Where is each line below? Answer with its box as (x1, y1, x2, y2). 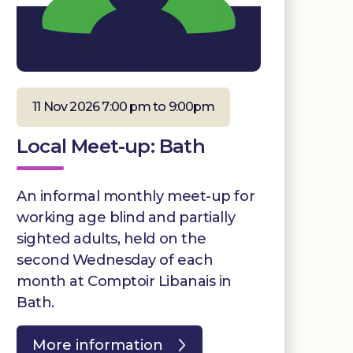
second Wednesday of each (17, 251, 214, 269)
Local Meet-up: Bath (17, 134, 205, 158)
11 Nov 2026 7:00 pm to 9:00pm (32, 98, 214, 114)
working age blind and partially (17, 208, 236, 226)
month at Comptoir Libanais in (17, 272, 232, 290)
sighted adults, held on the (17, 229, 206, 247)
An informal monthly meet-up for (17, 187, 255, 205)
